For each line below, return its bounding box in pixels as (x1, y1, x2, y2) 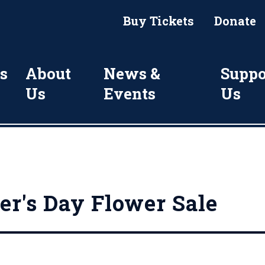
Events (103, 83, 156, 104)
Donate (214, 13, 257, 28)
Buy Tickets (123, 13, 195, 28)
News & (103, 63, 160, 83)
